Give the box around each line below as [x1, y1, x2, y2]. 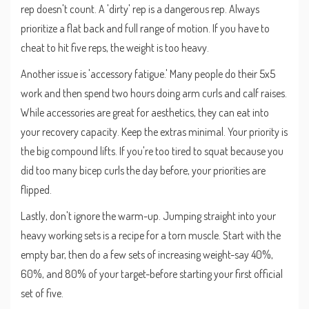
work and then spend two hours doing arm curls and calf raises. [21, 86, 287, 100]
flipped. [21, 182, 52, 197]
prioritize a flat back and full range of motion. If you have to [21, 21, 270, 35]
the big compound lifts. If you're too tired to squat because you [21, 143, 283, 158]
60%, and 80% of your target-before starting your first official [21, 266, 283, 281]
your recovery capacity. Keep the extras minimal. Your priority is [21, 124, 288, 139]
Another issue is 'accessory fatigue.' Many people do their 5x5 [21, 66, 275, 81]
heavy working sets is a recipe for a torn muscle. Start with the [21, 228, 281, 242]
